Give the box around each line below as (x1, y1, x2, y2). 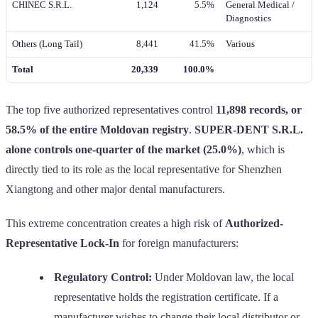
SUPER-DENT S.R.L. (194, 123, 303, 136)
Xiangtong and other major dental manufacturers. (6, 182, 225, 195)
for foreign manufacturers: (119, 236, 238, 249)
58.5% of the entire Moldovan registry (6, 123, 189, 136)
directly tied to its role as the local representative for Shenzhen (6, 163, 282, 175)
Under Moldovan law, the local (152, 270, 294, 283)
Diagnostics (226, 13, 271, 23)
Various (226, 38, 255, 49)
